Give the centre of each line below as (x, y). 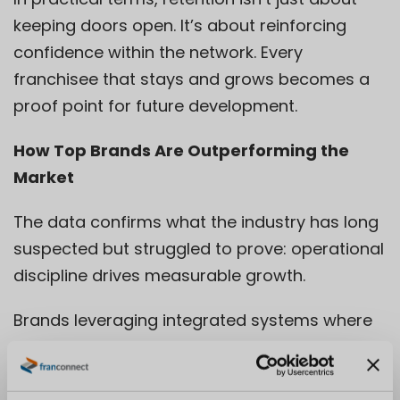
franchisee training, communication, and (175, 346)
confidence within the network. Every (158, 52)
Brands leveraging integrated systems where (193, 320)
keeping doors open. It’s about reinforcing (180, 25)
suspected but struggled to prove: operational (199, 248)
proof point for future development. (155, 105)
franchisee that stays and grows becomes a (192, 79)
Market (44, 177)
